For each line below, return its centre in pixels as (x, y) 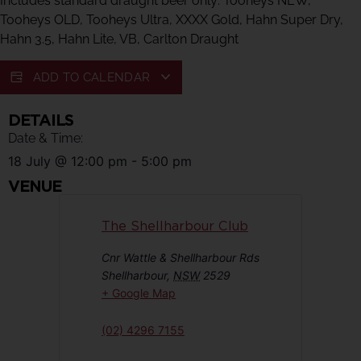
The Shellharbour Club (175, 226)
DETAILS (41, 120)
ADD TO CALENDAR (93, 77)
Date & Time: (46, 138)
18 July (29, 161)
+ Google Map (139, 293)
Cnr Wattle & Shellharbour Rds (180, 257)
